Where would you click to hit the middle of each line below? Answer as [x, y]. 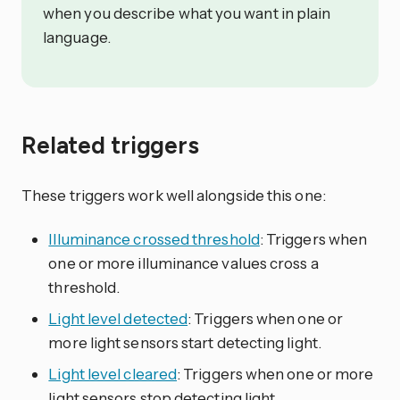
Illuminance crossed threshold [154, 239]
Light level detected [118, 319]
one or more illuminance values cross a [183, 263]
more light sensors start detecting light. [185, 343]
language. [77, 37]
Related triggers [113, 145]
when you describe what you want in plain [187, 13]
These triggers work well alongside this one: [174, 195]
